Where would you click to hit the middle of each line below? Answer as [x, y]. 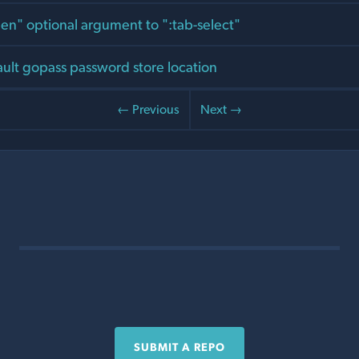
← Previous [148, 110]
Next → [221, 110]
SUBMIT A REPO [179, 347]
